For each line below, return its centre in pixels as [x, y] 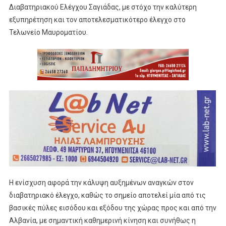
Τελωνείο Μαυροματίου [47, 33]
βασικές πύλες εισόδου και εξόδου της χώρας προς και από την [112, 208]
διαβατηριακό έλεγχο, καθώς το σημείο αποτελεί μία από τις [107, 195]
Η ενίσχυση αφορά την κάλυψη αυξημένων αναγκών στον [101, 183]
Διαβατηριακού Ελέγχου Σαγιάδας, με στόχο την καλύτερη [103, 7]
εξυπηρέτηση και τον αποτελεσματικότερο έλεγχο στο [97, 20]
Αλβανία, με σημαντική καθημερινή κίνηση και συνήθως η [102, 221]
